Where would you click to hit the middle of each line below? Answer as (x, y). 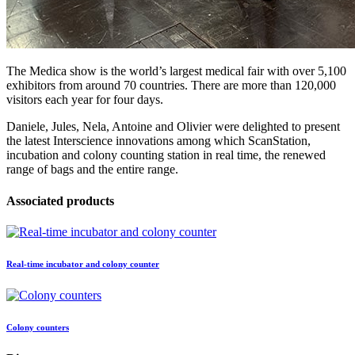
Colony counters (38, 327)
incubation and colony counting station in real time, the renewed (166, 155)
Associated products (60, 200)
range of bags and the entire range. (92, 170)
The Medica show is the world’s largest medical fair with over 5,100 (176, 71)
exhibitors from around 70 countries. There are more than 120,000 (171, 86)
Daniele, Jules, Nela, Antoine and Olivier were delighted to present (173, 127)
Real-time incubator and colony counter (83, 263)
